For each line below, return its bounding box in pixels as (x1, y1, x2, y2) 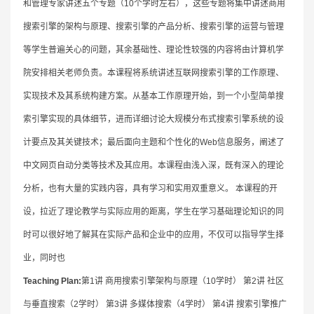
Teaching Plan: (22, 275, 81, 286)
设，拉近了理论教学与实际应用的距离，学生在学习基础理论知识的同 (22, 206, 284, 217)
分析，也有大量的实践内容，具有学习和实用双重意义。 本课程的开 (22, 183, 278, 193)
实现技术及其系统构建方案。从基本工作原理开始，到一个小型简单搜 (22, 90, 284, 101)
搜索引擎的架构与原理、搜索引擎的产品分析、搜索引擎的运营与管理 (22, 21, 284, 32)
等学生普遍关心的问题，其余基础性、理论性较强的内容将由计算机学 (22, 44, 284, 55)
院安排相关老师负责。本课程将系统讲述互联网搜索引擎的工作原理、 (22, 67, 284, 78)
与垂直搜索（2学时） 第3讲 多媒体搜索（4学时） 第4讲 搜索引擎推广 (22, 299, 287, 309)
